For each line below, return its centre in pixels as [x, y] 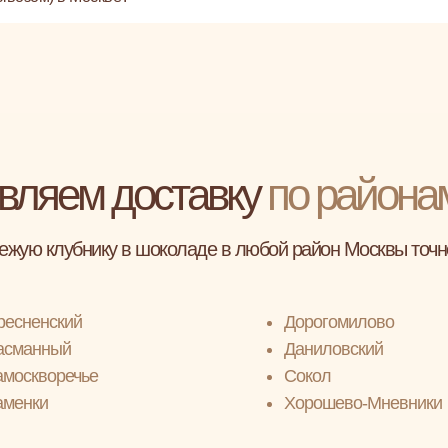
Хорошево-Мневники [363, 403]
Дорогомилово [339, 322]
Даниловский [333, 349]
